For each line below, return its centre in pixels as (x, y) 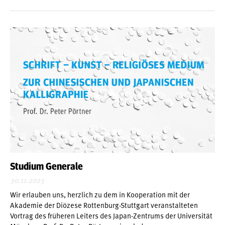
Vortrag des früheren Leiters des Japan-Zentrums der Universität (111, 215)
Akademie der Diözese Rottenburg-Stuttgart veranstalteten (104, 205)
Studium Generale (46, 166)
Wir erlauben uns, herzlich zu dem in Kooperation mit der (100, 194)
